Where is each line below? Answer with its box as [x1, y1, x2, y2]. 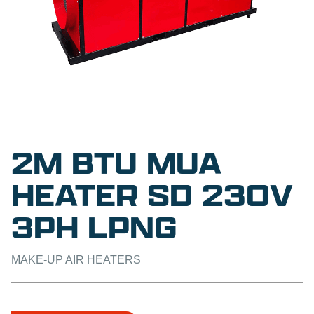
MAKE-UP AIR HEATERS [11, 254, 141, 266]
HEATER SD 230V [11, 175, 293, 215]
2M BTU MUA [11, 142, 221, 183]
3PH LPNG [11, 207, 177, 247]
